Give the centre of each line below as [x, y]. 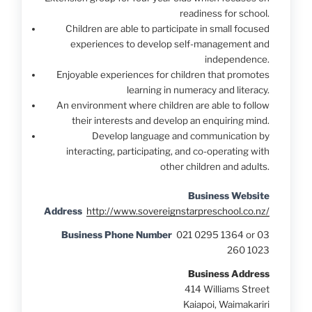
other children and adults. [215, 167]
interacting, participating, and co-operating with [168, 151]
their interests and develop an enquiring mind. [171, 121]
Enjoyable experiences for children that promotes [163, 75]
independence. [237, 60]
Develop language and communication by [181, 136]
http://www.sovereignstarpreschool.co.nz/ [178, 211]
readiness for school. [225, 14]
